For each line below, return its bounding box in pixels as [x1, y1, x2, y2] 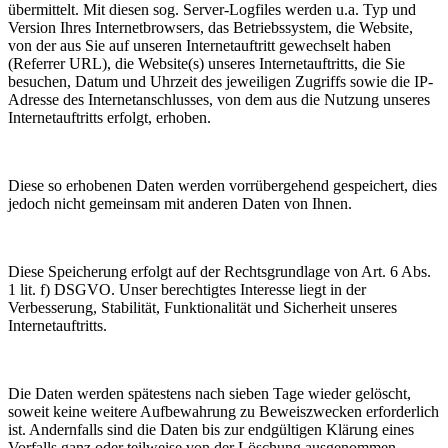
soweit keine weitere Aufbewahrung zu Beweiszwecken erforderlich [8, 403, 439, 421]
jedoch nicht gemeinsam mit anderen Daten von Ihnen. [8, 195, 352, 213]
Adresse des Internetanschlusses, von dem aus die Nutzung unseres [8, 91, 430, 109]
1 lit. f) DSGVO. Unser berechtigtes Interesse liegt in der [8, 281, 366, 299]
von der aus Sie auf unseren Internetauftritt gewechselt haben [8, 37, 391, 55]
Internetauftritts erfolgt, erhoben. [8, 109, 211, 127]
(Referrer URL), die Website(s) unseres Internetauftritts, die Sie [8, 55, 405, 73]
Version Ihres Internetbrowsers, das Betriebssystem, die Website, [8, 19, 413, 37]
